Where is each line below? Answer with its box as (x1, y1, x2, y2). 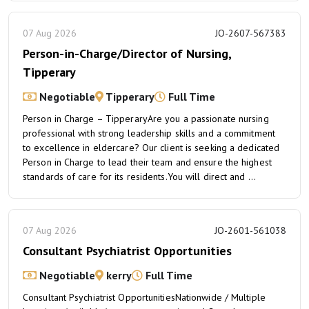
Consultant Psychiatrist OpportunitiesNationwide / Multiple (23, 291, 266, 303)
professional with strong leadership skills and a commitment (23, 127, 275, 139)
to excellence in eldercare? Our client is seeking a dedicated (23, 141, 280, 154)
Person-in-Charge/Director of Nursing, (23, 46, 231, 61)
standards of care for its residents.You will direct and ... (23, 170, 256, 183)
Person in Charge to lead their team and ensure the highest (23, 156, 272, 168)
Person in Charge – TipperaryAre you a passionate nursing (23, 112, 269, 125)
